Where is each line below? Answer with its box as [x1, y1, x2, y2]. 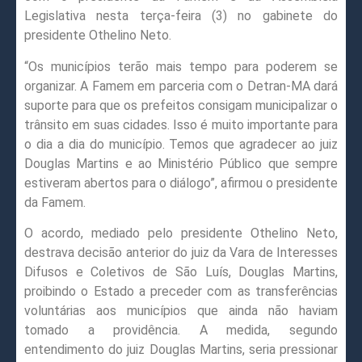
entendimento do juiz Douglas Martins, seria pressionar [24, 342, 338, 358]
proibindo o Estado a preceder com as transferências [24, 284, 338, 300]
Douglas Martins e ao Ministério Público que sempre [24, 155, 338, 171]
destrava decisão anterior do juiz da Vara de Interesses [24, 245, 338, 261]
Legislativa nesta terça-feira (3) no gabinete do [24, 8, 338, 24]
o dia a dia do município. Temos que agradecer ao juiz [24, 136, 338, 152]
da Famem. [24, 194, 86, 210]
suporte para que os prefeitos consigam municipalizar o [24, 97, 338, 113]
